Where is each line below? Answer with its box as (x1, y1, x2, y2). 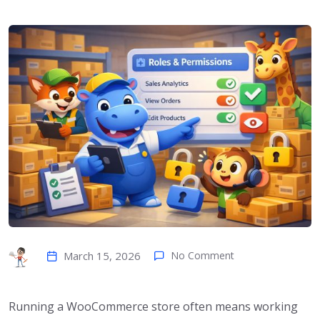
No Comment (171, 248, 234, 262)
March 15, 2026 (64, 248, 141, 263)
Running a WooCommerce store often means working (9, 298, 298, 314)
